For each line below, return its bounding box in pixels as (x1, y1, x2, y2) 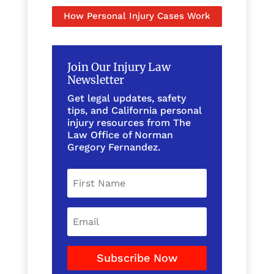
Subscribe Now (96, 251, 177, 264)
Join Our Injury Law (67, 59, 171, 74)
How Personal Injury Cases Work (63, 10, 210, 22)
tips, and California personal (67, 104, 202, 116)
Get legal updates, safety (67, 92, 186, 104)
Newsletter (67, 72, 124, 87)
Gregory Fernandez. (67, 141, 160, 153)
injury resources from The (67, 116, 191, 128)
